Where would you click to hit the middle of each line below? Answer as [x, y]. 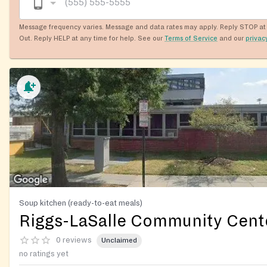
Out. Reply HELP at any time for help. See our [91, 38]
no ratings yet [44, 254]
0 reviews [74, 240]
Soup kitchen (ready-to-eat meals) [81, 203]
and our [232, 38]
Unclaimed [119, 241]
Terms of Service [191, 38]
